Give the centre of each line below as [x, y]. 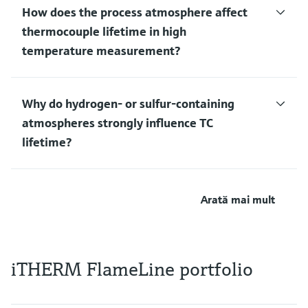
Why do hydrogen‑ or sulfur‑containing [128, 104]
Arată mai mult [238, 200]
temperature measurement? [101, 51]
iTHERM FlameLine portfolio [132, 269]
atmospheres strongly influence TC [118, 123]
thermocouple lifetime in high [104, 32]
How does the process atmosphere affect [135, 12]
